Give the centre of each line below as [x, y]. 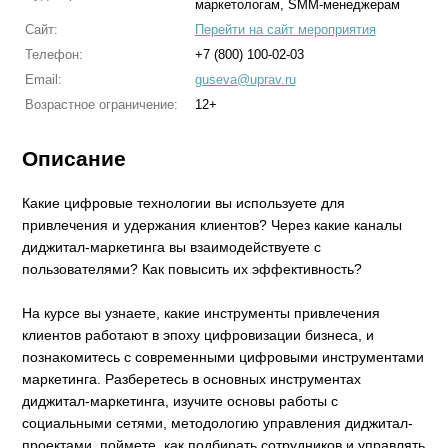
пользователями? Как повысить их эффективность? [192, 269]
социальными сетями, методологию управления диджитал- [218, 423]
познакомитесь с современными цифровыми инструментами [223, 357]
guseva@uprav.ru [245, 79]
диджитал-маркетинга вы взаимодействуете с [172, 247]
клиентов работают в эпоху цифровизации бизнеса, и [198, 335]
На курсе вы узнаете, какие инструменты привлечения [201, 313]
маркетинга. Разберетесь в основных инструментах [192, 379]
